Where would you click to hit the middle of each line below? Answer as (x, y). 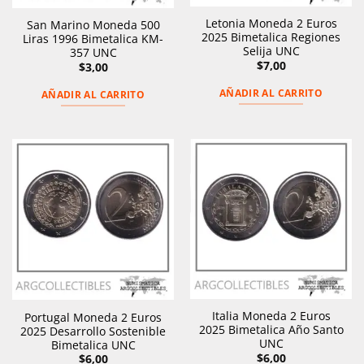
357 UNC (93, 52)
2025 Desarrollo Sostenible (93, 331)
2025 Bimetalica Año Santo (271, 330)
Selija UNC (271, 50)
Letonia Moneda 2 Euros (271, 23)
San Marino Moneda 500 (93, 24)
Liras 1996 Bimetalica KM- (93, 38)
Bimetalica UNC (93, 344)
